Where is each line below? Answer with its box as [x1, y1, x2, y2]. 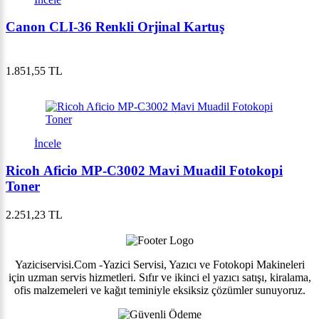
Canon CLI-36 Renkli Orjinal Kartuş [6, 19, 224, 34]
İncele [34, 137, 61, 150]
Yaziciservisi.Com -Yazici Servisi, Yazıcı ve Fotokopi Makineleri [14, 258, 305, 271]
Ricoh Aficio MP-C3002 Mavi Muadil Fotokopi [6, 163, 283, 179]
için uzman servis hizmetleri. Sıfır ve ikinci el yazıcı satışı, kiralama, [8, 271, 311, 284]
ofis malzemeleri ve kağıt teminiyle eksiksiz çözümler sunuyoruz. [14, 284, 305, 297]
